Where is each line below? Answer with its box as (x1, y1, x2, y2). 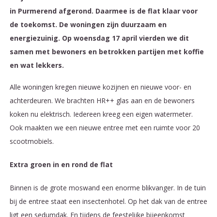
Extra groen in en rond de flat (10, 160, 113, 170)
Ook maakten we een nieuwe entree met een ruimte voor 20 (10, 123, 200, 133)
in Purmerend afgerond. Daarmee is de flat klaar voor (10, 6, 198, 15)
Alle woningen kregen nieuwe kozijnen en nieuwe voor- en (10, 82, 191, 92)
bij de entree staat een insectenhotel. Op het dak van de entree (10, 197, 207, 206)
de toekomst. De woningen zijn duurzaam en (10, 19, 167, 29)
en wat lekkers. (10, 60, 64, 70)
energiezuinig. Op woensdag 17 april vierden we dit (10, 33, 189, 43)
